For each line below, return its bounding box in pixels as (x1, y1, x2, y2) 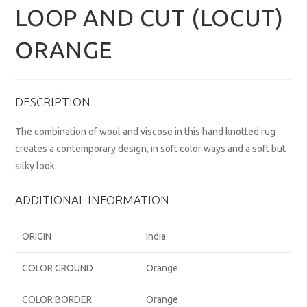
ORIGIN (22, 231, 52, 243)
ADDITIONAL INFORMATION (15, 193, 170, 207)
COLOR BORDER (22, 294, 93, 306)
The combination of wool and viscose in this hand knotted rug (15, 126, 276, 138)
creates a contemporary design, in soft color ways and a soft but (15, 143, 286, 155)
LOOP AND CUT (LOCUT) (15, 4, 284, 31)
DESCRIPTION (15, 95, 91, 109)
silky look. (15, 160, 58, 172)
